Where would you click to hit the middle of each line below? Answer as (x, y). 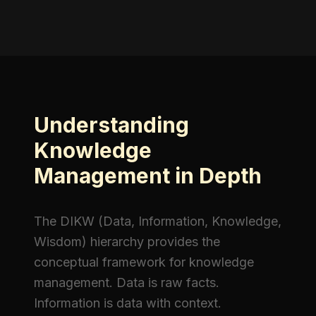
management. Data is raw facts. (127, 282)
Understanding (111, 125)
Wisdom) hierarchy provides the (127, 242)
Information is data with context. (128, 303)
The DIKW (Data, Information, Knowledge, (158, 221)
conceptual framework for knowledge (144, 262)
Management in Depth (148, 176)
